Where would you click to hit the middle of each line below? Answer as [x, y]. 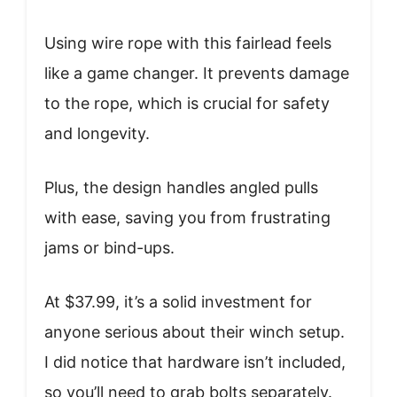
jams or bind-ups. [109, 247]
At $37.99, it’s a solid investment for [178, 301]
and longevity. [97, 133]
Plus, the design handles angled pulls [181, 187]
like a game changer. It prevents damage [197, 73]
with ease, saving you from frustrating [187, 217]
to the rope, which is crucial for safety [187, 103]
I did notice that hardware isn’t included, [195, 362]
